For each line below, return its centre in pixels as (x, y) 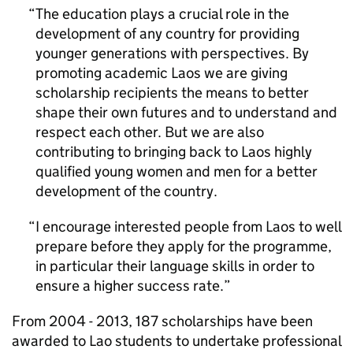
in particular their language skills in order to (175, 266)
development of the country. (126, 191)
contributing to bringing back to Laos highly (174, 152)
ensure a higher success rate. (130, 286)
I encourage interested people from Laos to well (188, 227)
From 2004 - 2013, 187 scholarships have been (162, 321)
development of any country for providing (167, 33)
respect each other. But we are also (150, 132)
